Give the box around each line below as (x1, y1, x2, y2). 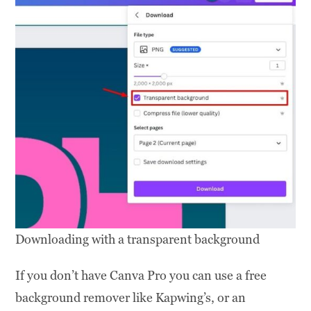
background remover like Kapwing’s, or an (15, 289, 246, 305)
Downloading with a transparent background (15, 230, 260, 247)
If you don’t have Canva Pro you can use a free (15, 267, 267, 283)
